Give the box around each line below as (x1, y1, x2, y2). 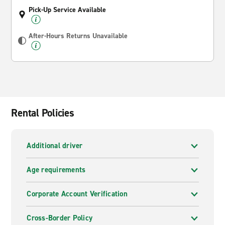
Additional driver (27, 141, 83, 151)
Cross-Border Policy (27, 213, 93, 223)
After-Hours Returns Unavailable (29, 31, 128, 41)
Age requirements (27, 165, 86, 175)
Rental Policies (11, 106, 74, 120)
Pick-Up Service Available (29, 5, 106, 15)
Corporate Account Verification (27, 189, 128, 199)
